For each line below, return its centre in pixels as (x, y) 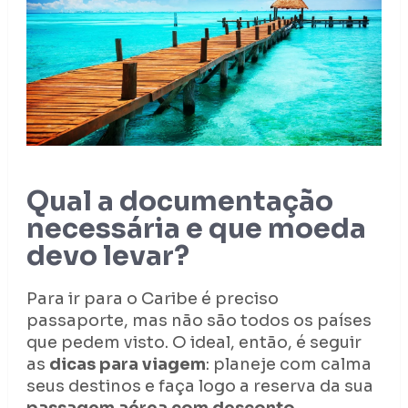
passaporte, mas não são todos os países (199, 320)
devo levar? (107, 255)
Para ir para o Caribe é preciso (152, 298)
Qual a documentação (179, 201)
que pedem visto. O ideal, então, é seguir (194, 342)
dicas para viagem (127, 364)
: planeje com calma (288, 364)
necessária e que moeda (196, 228)
